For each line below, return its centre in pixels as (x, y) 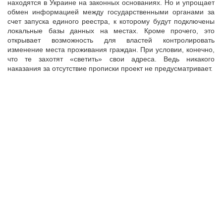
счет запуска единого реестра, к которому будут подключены (111, 21)
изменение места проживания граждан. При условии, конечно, (111, 50)
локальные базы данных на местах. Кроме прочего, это (111, 31)
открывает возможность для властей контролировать (111, 40)
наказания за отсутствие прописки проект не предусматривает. (110, 68)
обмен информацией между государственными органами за (111, 12)
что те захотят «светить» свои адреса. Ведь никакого (111, 59)
